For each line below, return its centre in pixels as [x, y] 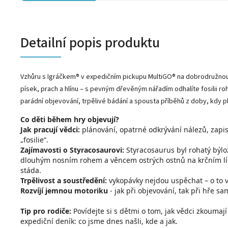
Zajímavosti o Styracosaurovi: [72, 150]
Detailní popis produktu [90, 43]
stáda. [31, 170]
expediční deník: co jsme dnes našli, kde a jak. [99, 221]
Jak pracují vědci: [50, 130]
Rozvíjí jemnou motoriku [64, 191]
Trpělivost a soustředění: [64, 180]
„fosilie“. [34, 140]
